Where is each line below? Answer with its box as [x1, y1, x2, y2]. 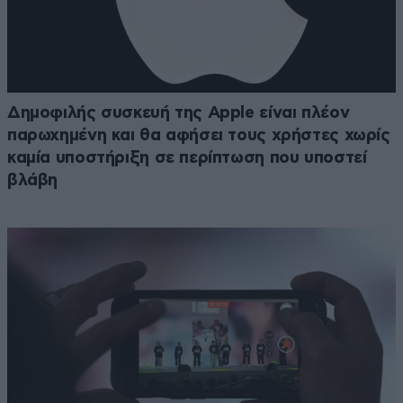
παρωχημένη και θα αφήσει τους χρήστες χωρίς [7, 126, 390, 144]
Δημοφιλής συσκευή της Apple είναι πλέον [7, 103, 350, 121]
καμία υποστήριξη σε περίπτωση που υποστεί [7, 148, 367, 166]
